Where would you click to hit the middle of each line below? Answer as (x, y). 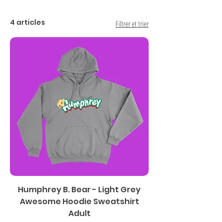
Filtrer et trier (132, 24)
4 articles (28, 22)
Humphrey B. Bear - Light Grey (79, 190)
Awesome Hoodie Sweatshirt (79, 201)
